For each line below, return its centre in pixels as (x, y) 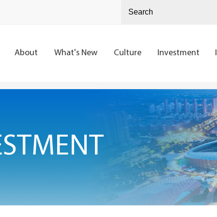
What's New (76, 53)
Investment (178, 53)
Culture (127, 53)
